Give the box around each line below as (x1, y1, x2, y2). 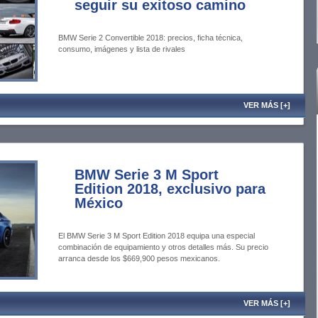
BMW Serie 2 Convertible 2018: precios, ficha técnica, (58, 33, 243, 42)
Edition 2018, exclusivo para (75, 181, 265, 197)
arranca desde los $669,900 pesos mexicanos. (58, 254, 220, 263)
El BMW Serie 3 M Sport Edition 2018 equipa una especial (58, 231, 255, 240)
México (75, 195, 123, 211)
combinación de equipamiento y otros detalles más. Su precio (58, 243, 268, 251)
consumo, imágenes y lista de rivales (58, 45, 185, 53)
